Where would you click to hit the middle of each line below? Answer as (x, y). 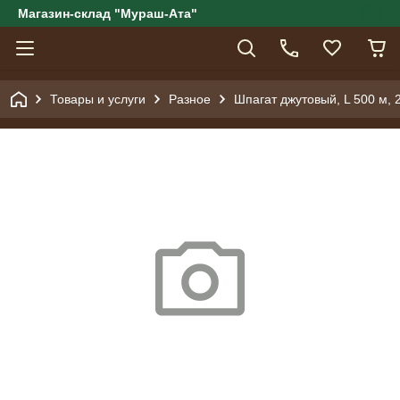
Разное (190, 99)
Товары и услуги (98, 99)
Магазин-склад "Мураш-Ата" (108, 13)
